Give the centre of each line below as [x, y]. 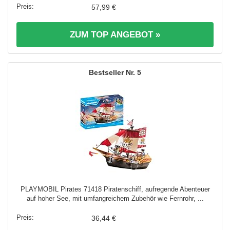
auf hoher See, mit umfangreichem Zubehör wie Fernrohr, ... [115, 198]
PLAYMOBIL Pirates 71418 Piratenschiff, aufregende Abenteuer [115, 189]
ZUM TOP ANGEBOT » [115, 34]
